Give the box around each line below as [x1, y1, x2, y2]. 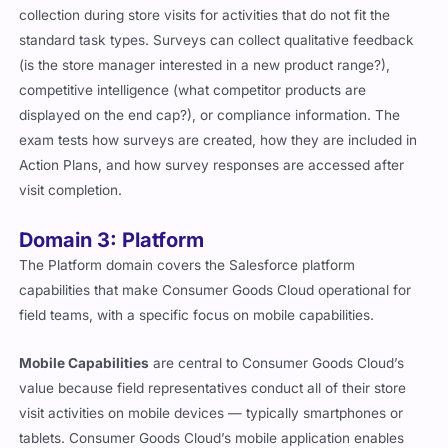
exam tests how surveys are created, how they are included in [19, 131, 418, 148]
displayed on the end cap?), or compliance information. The [19, 106, 401, 123]
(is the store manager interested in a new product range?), [19, 56, 391, 73]
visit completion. [19, 181, 123, 198]
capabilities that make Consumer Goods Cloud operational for [19, 281, 412, 298]
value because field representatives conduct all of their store [19, 380, 407, 397]
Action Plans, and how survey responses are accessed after [19, 156, 405, 173]
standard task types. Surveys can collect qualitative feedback [19, 31, 415, 48]
